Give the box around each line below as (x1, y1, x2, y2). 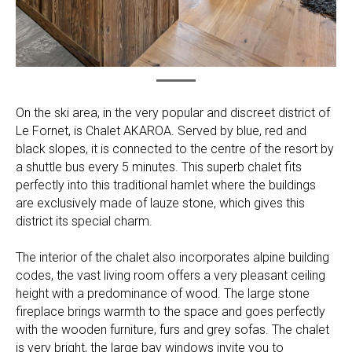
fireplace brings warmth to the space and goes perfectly (16, 304, 325, 320)
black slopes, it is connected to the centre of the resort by (16, 141, 334, 157)
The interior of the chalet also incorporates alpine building (16, 250, 329, 266)
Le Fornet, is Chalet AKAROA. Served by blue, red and (16, 123, 306, 139)
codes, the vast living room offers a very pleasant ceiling (16, 268, 325, 284)
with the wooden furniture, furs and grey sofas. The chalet (16, 322, 329, 338)
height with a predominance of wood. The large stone (16, 286, 310, 302)
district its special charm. (16, 214, 152, 229)
